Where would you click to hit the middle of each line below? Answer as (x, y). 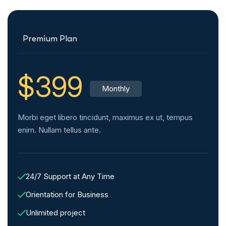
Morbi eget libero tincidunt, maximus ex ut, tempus (105, 118)
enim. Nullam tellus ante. (59, 130)
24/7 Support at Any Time (70, 177)
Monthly (116, 89)
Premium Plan (50, 39)
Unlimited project (55, 213)
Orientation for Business (67, 195)
